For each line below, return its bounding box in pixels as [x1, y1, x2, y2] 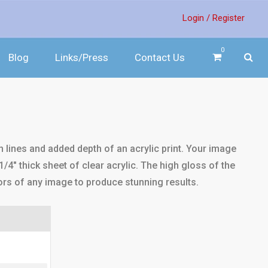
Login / [182, 13, 210, 23]
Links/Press [55, 51, 108, 63]
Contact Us [135, 51, 185, 63]
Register [212, 13, 245, 23]
